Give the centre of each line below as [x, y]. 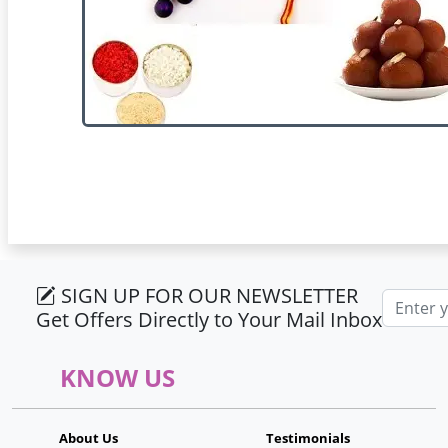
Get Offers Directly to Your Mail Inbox [209, 319]
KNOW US [117, 377]
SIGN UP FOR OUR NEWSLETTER [207, 295]
